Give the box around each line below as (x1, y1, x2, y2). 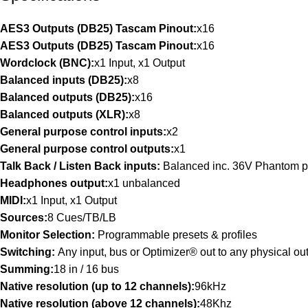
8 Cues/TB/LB (47, 212, 116, 224)
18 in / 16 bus (54, 263, 119, 276)
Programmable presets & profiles (98, 229, 257, 241)
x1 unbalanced (108, 177, 180, 190)
